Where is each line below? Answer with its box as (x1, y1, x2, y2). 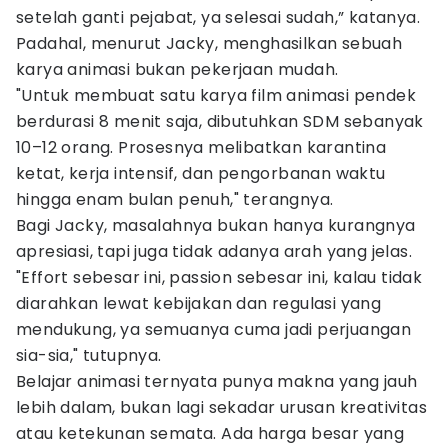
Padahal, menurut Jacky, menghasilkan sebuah (16, 32, 403, 55)
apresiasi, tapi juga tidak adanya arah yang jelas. (16, 240, 412, 263)
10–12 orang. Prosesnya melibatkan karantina (16, 136, 387, 159)
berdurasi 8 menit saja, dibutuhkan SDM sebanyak (16, 110, 424, 133)
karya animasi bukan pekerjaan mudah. (16, 58, 339, 81)
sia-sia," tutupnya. (16, 344, 162, 367)
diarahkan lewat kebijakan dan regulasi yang (16, 292, 382, 315)
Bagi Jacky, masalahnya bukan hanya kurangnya (16, 214, 416, 237)
